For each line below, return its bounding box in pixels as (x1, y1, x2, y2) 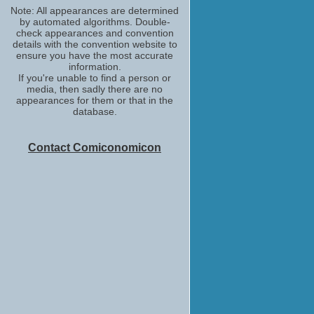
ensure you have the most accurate (16, 50, 173, 61)
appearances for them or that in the (16, 95, 173, 106)
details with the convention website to (12, 39, 177, 50)
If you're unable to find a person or (18, 72, 171, 83)
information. (68, 61, 121, 72)
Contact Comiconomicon (28, 142, 161, 153)
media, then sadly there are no (27, 83, 163, 95)
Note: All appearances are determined (11, 5, 179, 16)
